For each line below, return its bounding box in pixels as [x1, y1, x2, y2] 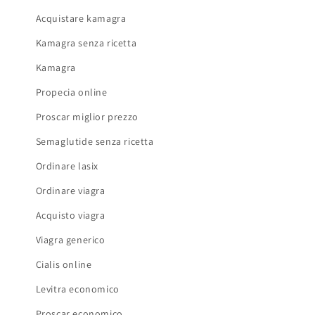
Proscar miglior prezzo [35, 110, 139, 123]
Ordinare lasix [35, 159, 99, 172]
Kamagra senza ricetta [35, 36, 137, 49]
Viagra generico [35, 233, 105, 246]
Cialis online [35, 257, 92, 271]
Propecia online [35, 85, 108, 98]
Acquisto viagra [35, 208, 105, 221]
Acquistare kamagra [35, 11, 127, 25]
